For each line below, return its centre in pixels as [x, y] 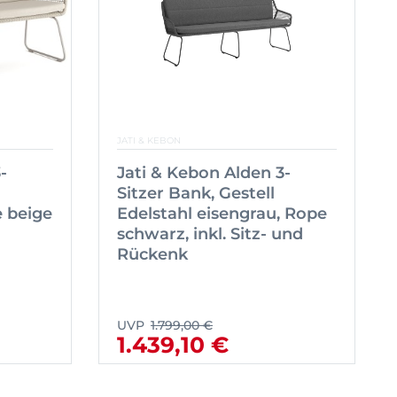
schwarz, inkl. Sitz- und [210, 234]
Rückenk [152, 255]
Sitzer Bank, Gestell [196, 194]
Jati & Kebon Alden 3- [204, 173]
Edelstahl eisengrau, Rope [222, 214]
